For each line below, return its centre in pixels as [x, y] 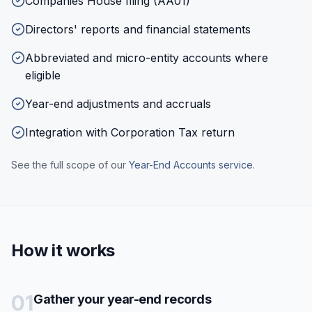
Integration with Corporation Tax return [130, 132]
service [234, 165]
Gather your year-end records [123, 299]
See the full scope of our [69, 165]
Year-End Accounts [172, 165]
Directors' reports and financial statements [138, 29]
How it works [63, 250]
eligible [43, 75]
